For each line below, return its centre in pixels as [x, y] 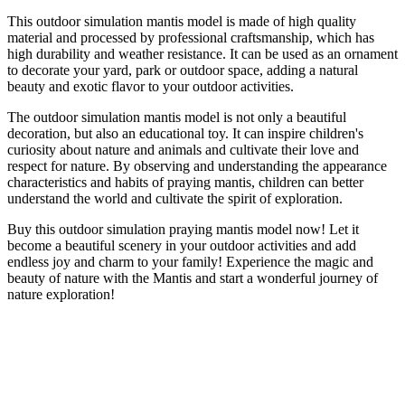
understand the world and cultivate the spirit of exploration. [175, 198]
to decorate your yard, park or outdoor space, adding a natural [183, 70]
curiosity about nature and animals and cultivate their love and [183, 149]
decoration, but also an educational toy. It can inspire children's [185, 133]
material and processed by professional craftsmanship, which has [191, 37]
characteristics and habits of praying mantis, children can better [185, 182]
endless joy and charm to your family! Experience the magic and [190, 261]
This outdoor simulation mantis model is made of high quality [182, 21]
